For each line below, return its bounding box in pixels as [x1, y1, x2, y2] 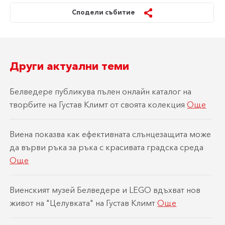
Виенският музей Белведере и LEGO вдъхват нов [10, 185, 201, 195]
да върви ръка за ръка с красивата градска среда [10, 142, 204, 153]
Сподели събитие [71, 8, 135, 17]
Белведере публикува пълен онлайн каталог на [10, 86, 192, 97]
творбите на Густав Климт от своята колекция [10, 99, 187, 110]
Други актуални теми [10, 59, 130, 73]
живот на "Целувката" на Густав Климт [10, 198, 158, 208]
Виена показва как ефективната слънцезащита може [10, 129, 211, 140]
